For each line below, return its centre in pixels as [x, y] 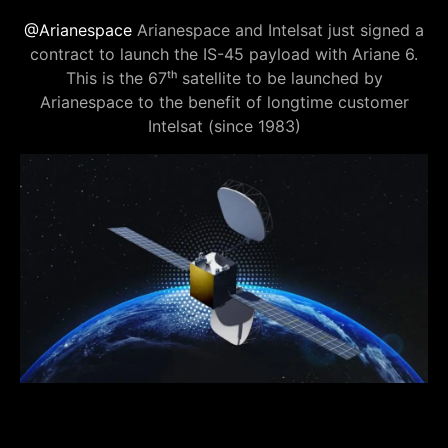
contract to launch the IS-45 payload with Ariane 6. [224, 53]
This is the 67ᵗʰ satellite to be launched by [224, 77]
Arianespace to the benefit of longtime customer [224, 101]
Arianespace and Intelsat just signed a [278, 29]
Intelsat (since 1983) [224, 125]
